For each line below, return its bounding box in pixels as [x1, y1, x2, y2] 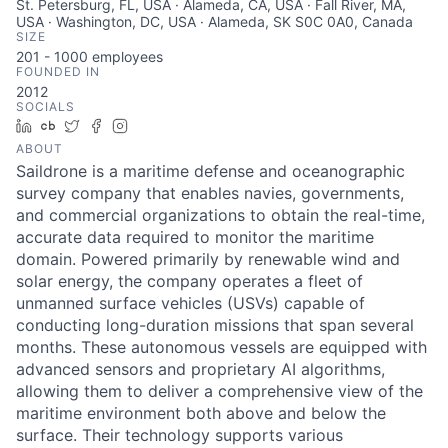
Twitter [87, 117, 132, 134]
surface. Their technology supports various [16, 425, 343, 445]
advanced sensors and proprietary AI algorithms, [16, 359, 385, 379]
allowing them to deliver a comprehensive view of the [16, 381, 423, 401]
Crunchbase [63, 117, 142, 134]
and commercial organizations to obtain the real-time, [16, 205, 425, 225]
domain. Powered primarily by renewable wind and [16, 249, 400, 269]
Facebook [111, 117, 176, 134]
